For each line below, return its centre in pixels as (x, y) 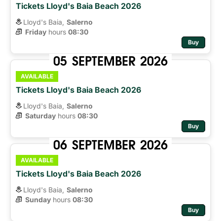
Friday (36, 32)
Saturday (40, 115)
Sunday (38, 199)
